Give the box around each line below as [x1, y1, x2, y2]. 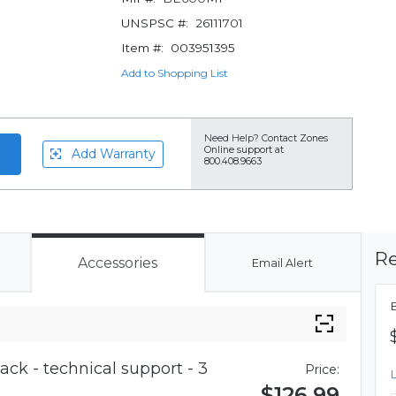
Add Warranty [65, 145, 156, 162]
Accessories [78, 255, 158, 271]
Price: [305, 362, 339, 377]
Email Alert [251, 256, 313, 270]
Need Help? [204, 133, 259, 144]
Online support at [204, 144, 284, 156]
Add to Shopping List [120, 66, 228, 80]
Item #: [120, 41, 164, 55]
